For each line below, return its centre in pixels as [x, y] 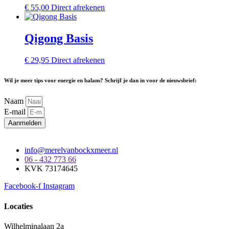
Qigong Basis [59, 38]
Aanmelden [25, 123]
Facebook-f [22, 186]
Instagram [59, 186]
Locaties [18, 206]
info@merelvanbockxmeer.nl [71, 150]
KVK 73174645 [51, 169]
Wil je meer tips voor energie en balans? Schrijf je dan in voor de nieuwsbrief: [100, 81]
